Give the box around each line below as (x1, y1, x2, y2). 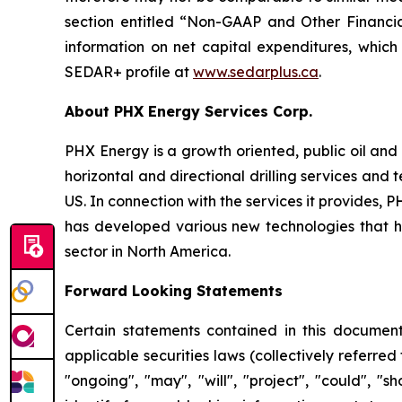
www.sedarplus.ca (193, 63, 319, 81)
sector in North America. (65, 242, 231, 260)
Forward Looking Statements (65, 282, 283, 300)
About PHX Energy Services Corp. (65, 102, 312, 120)
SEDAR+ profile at (65, 63, 193, 81)
